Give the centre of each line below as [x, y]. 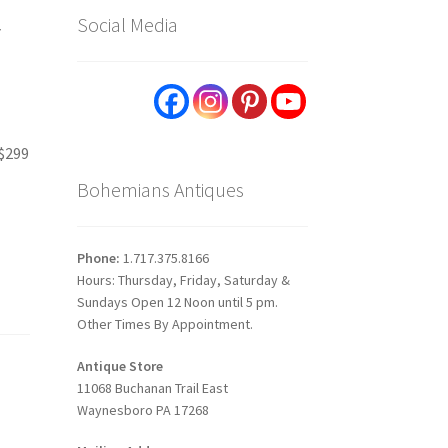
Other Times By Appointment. [164, 323]
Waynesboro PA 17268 [142, 409]
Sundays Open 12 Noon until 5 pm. [177, 301]
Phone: [99, 257]
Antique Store [119, 365]
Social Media [127, 24]
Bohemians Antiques [160, 190]
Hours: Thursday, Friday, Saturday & [183, 279]
